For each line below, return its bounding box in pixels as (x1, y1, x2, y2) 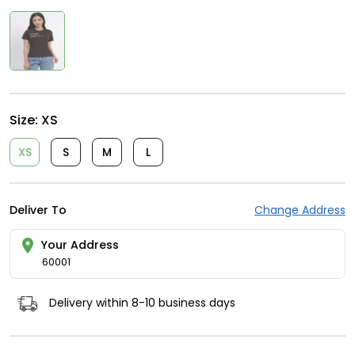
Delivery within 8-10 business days (49, 295, 235, 311)
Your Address (41, 236, 119, 253)
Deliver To (10, 201, 67, 218)
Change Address (254, 201, 345, 218)
